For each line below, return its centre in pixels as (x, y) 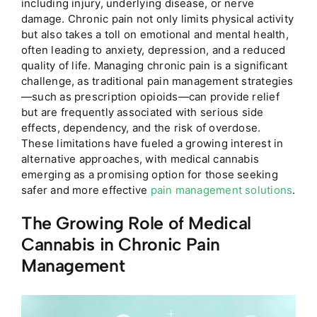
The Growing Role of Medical (136, 223)
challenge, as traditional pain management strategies (157, 81)
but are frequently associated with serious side (142, 112)
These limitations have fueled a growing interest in (152, 143)
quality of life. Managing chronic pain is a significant (154, 65)
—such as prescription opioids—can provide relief (150, 96)
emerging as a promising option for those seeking (149, 174)
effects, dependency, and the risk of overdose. (141, 127)
